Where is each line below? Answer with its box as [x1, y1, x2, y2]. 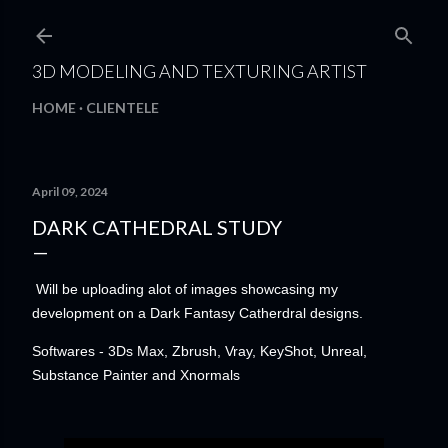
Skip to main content [131, 13, 317, 37]
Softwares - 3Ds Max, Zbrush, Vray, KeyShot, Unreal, [32, 343, 367, 359]
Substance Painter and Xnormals [32, 367, 240, 383]
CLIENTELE [86, 99, 159, 116]
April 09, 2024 [32, 184, 108, 199]
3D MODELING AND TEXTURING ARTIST [32, 60, 367, 82]
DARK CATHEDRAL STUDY [32, 215, 282, 239]
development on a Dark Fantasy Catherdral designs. [32, 305, 363, 321]
